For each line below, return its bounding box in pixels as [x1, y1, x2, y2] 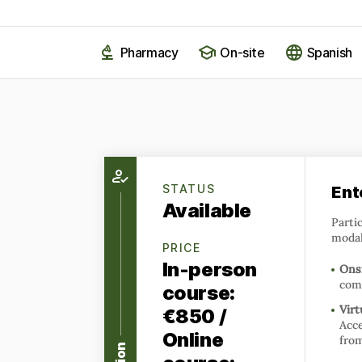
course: [162, 281, 235, 305]
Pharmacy [120, 44, 179, 61]
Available [162, 199, 252, 222]
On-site [220, 44, 265, 61]
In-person [162, 258, 258, 281]
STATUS [162, 182, 216, 196]
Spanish [306, 44, 352, 61]
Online [162, 328, 224, 351]
